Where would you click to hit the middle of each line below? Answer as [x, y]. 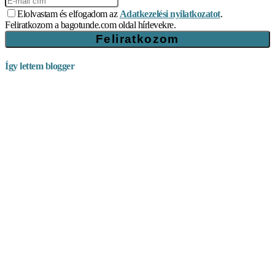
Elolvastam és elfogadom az [68, 14]
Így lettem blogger [40, 66]
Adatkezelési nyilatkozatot [170, 14]
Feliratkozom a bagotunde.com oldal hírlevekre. [90, 25]
